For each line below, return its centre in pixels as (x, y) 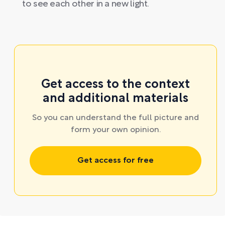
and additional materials (116, 99)
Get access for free (116, 161)
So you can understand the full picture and (116, 118)
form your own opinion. (116, 130)
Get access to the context (116, 85)
